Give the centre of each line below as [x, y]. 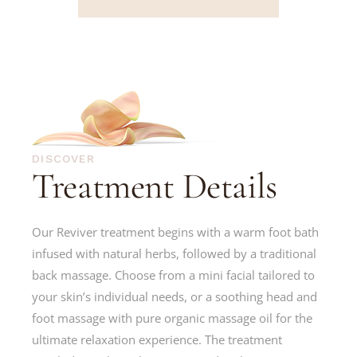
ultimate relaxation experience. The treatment [157, 340]
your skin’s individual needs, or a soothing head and [175, 297]
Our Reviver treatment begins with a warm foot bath [176, 232]
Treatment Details [155, 186]
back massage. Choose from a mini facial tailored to [174, 275]
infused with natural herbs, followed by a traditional [175, 254]
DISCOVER [64, 159]
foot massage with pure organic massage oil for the [173, 318]
